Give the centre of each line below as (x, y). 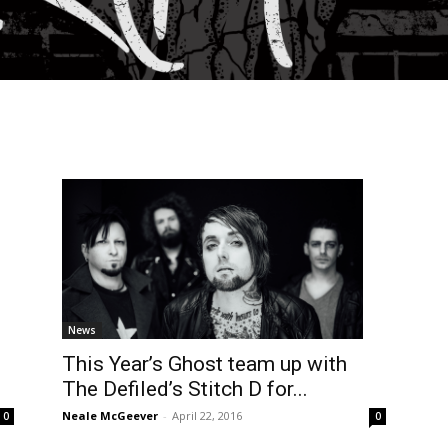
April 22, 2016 (207, 416)
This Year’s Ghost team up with (204, 364)
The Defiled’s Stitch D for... (185, 389)
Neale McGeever (110, 416)
